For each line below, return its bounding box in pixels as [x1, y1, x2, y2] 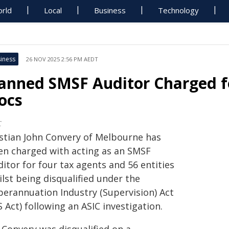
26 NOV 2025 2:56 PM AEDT [26, 55, 98, 63]
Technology [158, 5, 199, 15]
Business [94, 5, 126, 15]
